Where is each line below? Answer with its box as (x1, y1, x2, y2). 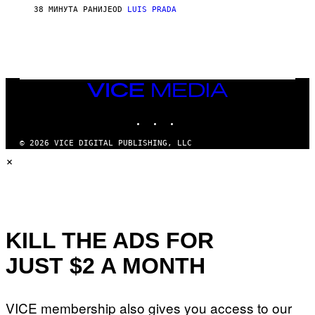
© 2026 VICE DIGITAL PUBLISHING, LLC (20, 139, 192, 148)
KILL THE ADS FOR (6, 227, 214, 253)
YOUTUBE (196, 110, 231, 120)
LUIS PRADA (127, 4, 176, 14)
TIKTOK (179, 110, 209, 120)
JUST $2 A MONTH (6, 252, 205, 278)
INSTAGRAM (162, 110, 207, 120)
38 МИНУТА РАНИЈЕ (34, 4, 112, 14)
